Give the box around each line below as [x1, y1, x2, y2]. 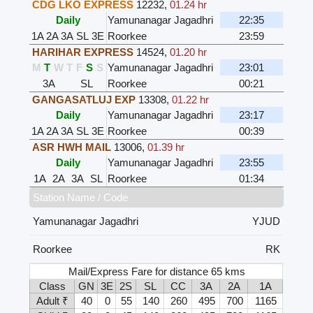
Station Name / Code [33, 191, 129, 204]
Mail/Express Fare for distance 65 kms [68, 265, 246, 278]
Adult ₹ [36, 295, 68, 307]
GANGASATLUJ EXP [32, 94, 136, 106]
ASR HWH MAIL [32, 141, 112, 154]
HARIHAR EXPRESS [32, 46, 134, 59]
